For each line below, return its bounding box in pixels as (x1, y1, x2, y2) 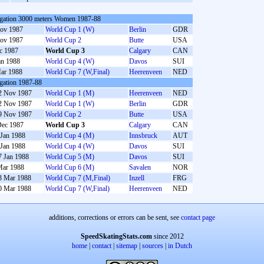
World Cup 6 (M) (45, 163, 94, 171)
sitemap (116, 242, 137, 250)
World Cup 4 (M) (45, 131, 94, 140)
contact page (181, 213, 215, 222)
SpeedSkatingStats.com (80, 232, 152, 240)
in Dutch (168, 242, 192, 250)
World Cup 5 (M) (45, 153, 94, 161)
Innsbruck (129, 131, 157, 140)
